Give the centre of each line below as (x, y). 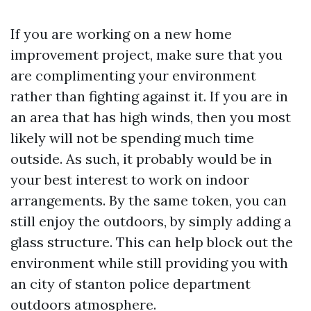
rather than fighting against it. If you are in (149, 96)
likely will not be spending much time (132, 138)
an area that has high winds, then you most (151, 117)
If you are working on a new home (121, 34)
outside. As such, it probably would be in (141, 159)
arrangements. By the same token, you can (149, 200)
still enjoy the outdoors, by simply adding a (151, 221)
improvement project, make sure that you (146, 54)
